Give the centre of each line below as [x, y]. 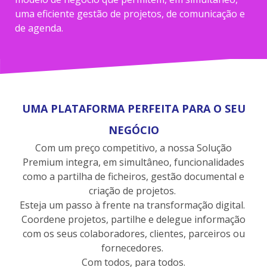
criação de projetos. [133, 191]
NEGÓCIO [133, 130]
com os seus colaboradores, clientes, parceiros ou [133, 234]
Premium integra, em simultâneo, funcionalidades [133, 162]
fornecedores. [133, 248]
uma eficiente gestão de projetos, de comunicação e [130, 13]
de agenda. [39, 28]
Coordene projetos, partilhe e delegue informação [133, 220]
